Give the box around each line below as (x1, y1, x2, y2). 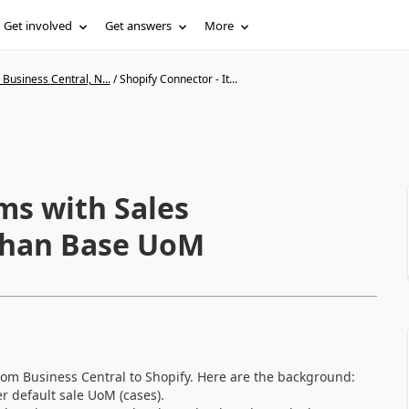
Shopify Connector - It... (119, 71, 237, 87)
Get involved (4, 17, 73, 34)
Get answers (105, 17, 173, 34)
